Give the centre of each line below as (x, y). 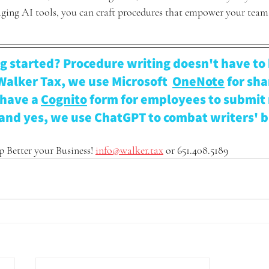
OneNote (198, 81)
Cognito (64, 99)
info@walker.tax (129, 150)
